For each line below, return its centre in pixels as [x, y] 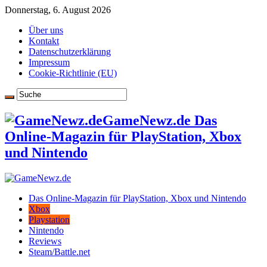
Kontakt [44, 41]
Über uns [46, 30]
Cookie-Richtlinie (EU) [73, 73]
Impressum [49, 62]
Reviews [45, 241]
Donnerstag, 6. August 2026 [58, 10]
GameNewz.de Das [160, 120]
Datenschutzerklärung [70, 52]
